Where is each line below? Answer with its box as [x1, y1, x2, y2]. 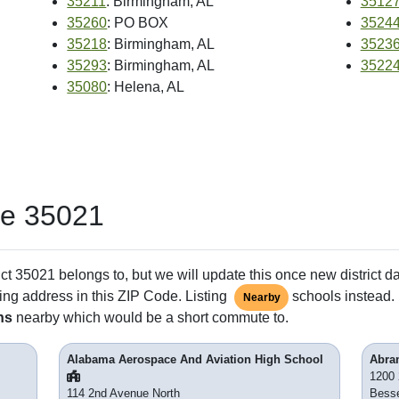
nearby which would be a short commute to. [12, 309, 289, 325]
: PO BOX [107, 14, 169, 30]
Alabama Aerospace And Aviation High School [67, 352, 323, 366]
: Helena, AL [107, 78, 185, 94]
